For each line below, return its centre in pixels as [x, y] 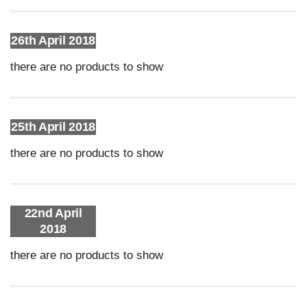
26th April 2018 [53, 40]
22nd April [53, 213]
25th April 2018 [53, 127]
